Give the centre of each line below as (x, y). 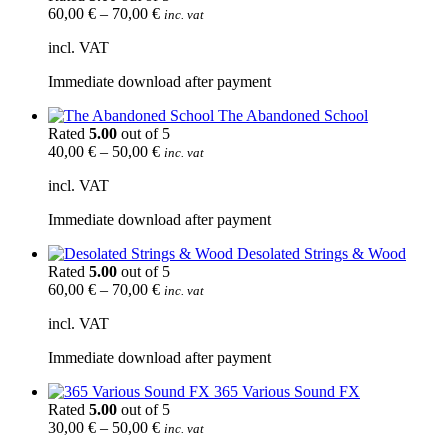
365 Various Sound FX (287, 391)
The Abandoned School (293, 115)
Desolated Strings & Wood (321, 253)
